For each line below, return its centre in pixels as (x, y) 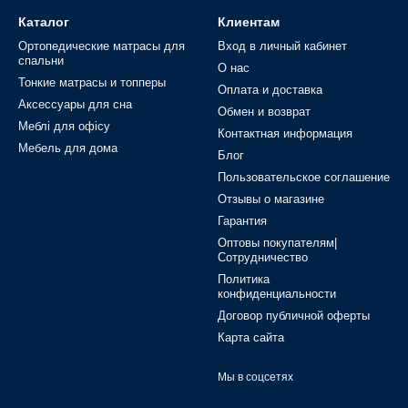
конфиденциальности (277, 294)
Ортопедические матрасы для (102, 46)
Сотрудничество (263, 257)
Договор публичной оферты (294, 316)
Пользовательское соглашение (304, 177)
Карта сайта (251, 337)
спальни (41, 61)
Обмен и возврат (264, 112)
